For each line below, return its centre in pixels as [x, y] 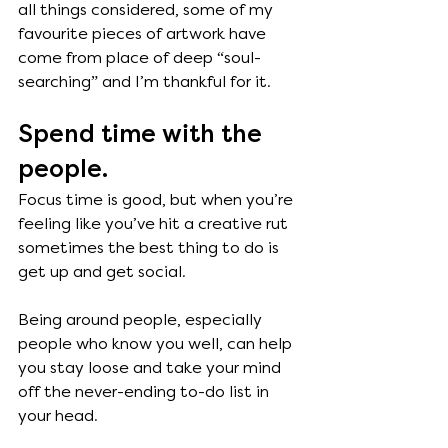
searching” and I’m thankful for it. [148, 82]
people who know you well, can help [157, 344]
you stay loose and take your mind [151, 368]
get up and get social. [104, 272]
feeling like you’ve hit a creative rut [155, 224]
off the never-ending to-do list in [145, 392]
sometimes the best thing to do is [150, 248]
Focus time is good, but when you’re [157, 200]
